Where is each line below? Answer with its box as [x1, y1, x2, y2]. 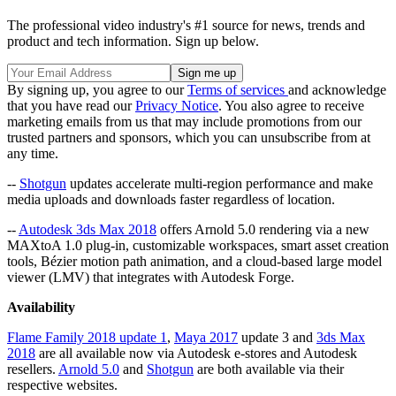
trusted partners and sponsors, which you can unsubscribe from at [7, 129, 370, 145]
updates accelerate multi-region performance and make [66, 175, 373, 191]
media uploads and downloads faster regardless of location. [7, 191, 335, 207]
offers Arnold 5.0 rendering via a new [156, 221, 369, 237]
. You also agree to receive [218, 97, 364, 113]
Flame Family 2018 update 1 [7, 329, 167, 345]
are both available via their [194, 361, 344, 377]
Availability [7, 299, 75, 315]
